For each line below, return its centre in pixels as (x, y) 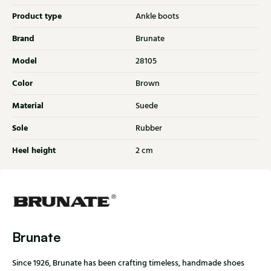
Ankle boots (157, 17)
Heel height (34, 151)
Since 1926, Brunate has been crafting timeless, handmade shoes (128, 263)
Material (28, 106)
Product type (37, 17)
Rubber (149, 129)
